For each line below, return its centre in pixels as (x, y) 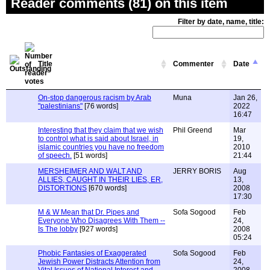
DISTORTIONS (62, 188)
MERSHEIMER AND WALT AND (90, 171)
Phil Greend (193, 130)
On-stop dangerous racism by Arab (95, 98)
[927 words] (98, 229)
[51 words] (89, 155)
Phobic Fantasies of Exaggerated (92, 253)
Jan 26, (245, 98)
